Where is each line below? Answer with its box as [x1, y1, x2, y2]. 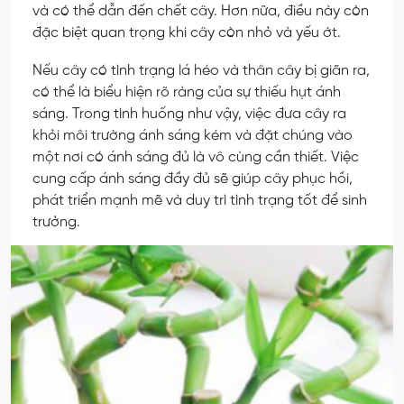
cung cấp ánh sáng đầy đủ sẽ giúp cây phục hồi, [32, 171, 353, 188]
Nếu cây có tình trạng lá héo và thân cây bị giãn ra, [32, 63, 370, 79]
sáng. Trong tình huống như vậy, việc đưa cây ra [32, 106, 346, 123]
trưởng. [32, 215, 80, 231]
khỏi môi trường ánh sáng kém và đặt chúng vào [32, 128, 353, 144]
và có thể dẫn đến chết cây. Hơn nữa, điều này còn [32, 4, 369, 20]
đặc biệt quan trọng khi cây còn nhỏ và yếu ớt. [32, 25, 341, 41]
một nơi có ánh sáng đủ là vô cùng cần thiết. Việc [32, 150, 359, 166]
